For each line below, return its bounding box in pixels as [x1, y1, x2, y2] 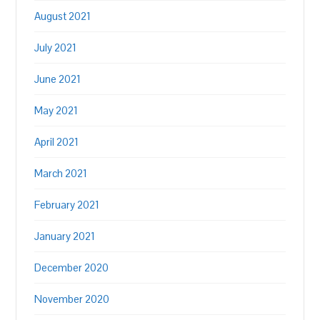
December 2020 [34, 261, 109, 274]
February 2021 [34, 198, 100, 211]
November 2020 [34, 292, 110, 306]
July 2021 [34, 41, 77, 54]
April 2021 [34, 135, 79, 149]
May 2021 [34, 104, 79, 117]
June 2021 [34, 72, 81, 86]
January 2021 [34, 229, 96, 243]
